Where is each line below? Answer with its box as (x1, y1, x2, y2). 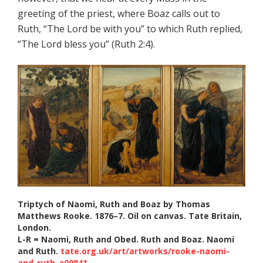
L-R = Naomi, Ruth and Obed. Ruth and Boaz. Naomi (18, 233, 234, 245)
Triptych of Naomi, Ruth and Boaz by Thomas (18, 198, 210, 210)
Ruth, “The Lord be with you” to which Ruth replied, (18, 22, 242, 36)
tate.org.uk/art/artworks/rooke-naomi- (60, 245, 230, 257)
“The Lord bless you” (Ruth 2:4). (18, 38, 155, 51)
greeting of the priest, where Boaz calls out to (18, 7, 220, 21)
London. (18, 221, 51, 233)
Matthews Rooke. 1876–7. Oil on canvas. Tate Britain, (18, 210, 242, 221)
